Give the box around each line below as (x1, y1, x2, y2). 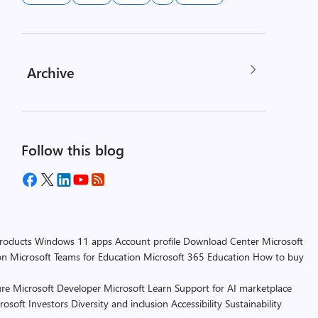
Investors (28, 297, 68, 310)
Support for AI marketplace (175, 281, 292, 295)
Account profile (115, 234, 180, 248)
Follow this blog (21, 140, 124, 159)
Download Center (183, 234, 259, 248)
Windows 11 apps (35, 234, 112, 248)
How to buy (253, 250, 304, 263)
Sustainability (225, 297, 282, 310)
